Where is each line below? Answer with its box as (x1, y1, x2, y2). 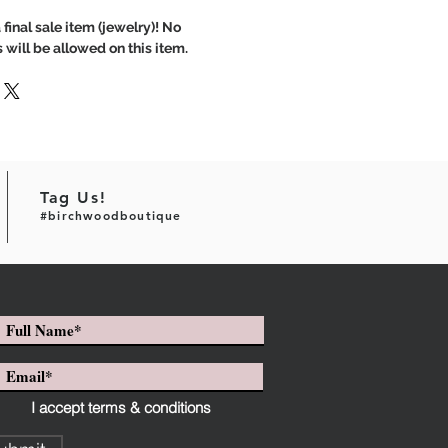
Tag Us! (40, 188, 107, 207)
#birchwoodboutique (40, 207, 182, 223)
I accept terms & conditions (31, 397, 211, 417)
